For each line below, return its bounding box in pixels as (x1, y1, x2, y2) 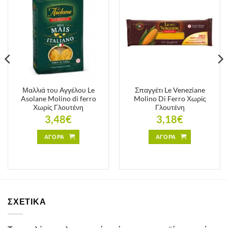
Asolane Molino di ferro (20, 95, 96, 103)
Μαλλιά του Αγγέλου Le (22, 86, 95, 95)
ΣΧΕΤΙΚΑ (8, 196, 46, 207)
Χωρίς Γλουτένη (33, 103, 83, 112)
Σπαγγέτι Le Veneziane (134, 86, 205, 95)
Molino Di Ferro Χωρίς (133, 95, 206, 103)
